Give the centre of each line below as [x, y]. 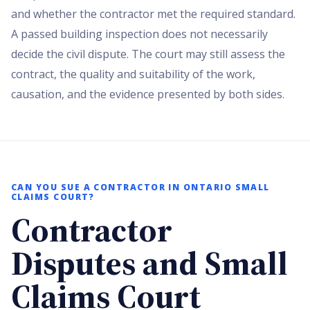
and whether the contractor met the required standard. [153, 13]
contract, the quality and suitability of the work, [133, 74]
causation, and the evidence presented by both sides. [148, 94]
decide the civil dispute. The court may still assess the [148, 54]
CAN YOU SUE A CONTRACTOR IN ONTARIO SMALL [140, 187]
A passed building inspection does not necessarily [139, 34]
